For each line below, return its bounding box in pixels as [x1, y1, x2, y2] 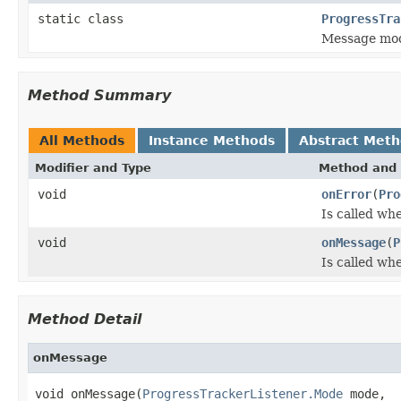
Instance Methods [149, 132, 275, 148]
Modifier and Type [35, 160, 151, 175]
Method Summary [28, 86, 171, 104]
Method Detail [28, 310, 141, 328]
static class [38, 11, 131, 26]
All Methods [39, 132, 124, 148]
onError [321, 186, 371, 201]
